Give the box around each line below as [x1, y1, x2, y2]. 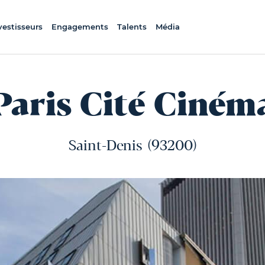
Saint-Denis [68, 138, 142, 154]
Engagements [51, 22, 108, 31]
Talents [117, 22, 147, 31]
